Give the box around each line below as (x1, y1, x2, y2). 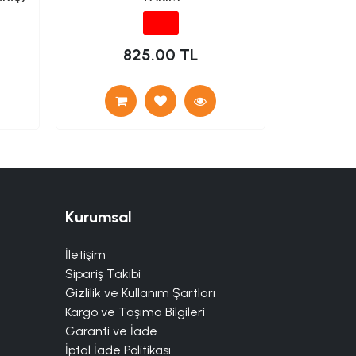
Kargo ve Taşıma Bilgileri (65, 304, 205, 319)
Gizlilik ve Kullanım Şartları (65, 284, 215, 300)
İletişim (65, 246, 106, 262)
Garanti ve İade (65, 323, 157, 339)
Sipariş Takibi (65, 265, 141, 281)
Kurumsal (65, 207, 132, 226)
